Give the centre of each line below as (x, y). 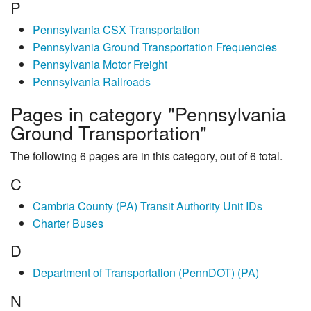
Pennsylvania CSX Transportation (116, 30)
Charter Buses (68, 223)
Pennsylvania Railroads (92, 82)
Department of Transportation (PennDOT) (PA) (146, 273)
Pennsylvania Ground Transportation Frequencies (155, 47)
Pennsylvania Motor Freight (100, 65)
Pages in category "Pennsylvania (148, 114)
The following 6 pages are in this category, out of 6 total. (146, 156)
